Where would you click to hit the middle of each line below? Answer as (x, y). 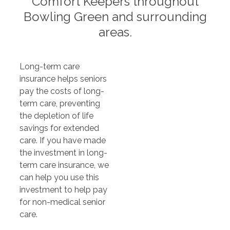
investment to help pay (63, 189)
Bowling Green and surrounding (115, 16)
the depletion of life (56, 116)
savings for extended (59, 128)
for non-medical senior (62, 202)
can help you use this (59, 177)
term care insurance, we (64, 165)
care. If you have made (62, 140)
